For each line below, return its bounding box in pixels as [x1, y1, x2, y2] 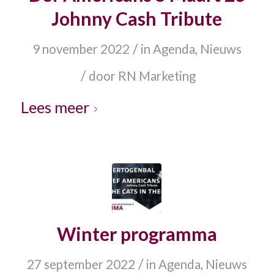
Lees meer [20, 98, 89, 117]
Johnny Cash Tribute [51, 7, 223, 30]
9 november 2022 [32, 42, 130, 57]
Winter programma [56, 223, 217, 245]
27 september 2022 [26, 257, 135, 272]
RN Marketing [118, 68, 196, 84]
